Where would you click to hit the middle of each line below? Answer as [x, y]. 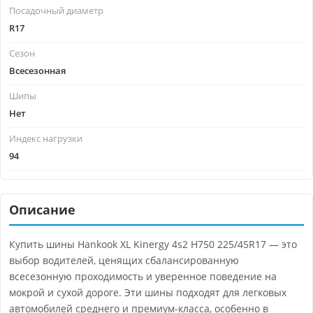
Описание [42, 210]
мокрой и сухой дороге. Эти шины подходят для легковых [148, 293]
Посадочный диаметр [56, 11]
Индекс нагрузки [46, 139]
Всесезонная [37, 71]
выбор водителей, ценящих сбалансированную [124, 261]
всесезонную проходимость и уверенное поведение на [143, 277]
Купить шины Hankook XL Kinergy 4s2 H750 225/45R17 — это [153, 245]
